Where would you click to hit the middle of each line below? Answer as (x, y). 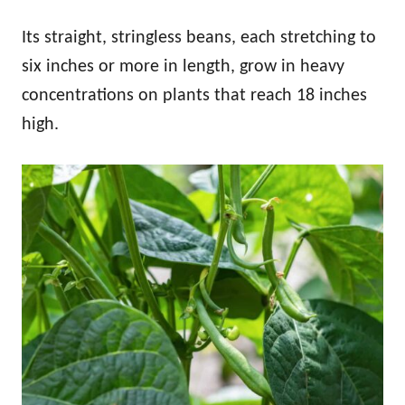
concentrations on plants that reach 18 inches (194, 95)
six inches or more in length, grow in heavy (183, 66)
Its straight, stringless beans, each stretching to (199, 38)
